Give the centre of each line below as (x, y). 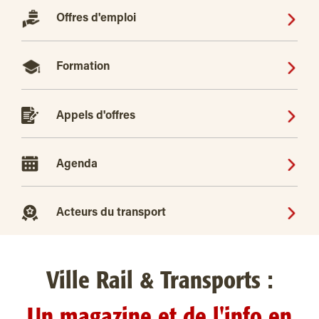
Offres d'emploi (96, 18)
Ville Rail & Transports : (159, 281)
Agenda (77, 164)
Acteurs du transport (111, 213)
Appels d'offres (96, 116)
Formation (83, 67)
